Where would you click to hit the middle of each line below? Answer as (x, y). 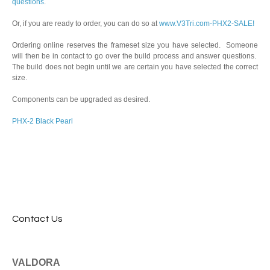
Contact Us (37, 219)
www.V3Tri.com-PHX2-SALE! (207, 24)
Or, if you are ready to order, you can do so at (86, 24)
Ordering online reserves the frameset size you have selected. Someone (135, 45)
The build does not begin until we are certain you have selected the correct (135, 67)
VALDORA (36, 262)
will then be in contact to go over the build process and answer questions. (135, 56)
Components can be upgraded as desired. (81, 99)
